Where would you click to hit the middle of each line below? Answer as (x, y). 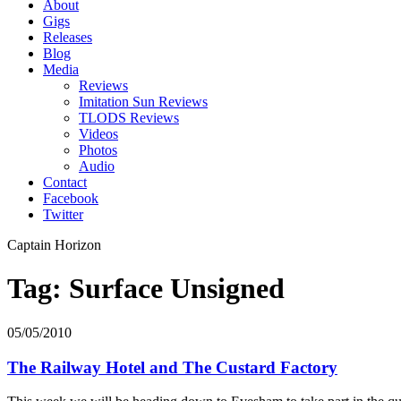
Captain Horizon (54, 245)
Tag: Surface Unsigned (146, 289)
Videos (98, 134)
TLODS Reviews (129, 118)
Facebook (71, 198)
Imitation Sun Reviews (143, 102)
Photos (98, 150)
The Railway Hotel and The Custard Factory (172, 367)
